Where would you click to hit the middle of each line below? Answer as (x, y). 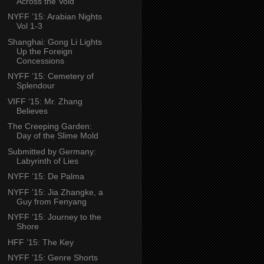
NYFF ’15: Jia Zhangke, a (55, 192)
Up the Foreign (44, 51)
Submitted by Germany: (52, 151)
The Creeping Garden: (49, 126)
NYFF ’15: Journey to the (54, 217)
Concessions (40, 60)
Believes (32, 110)
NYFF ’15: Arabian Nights (55, 17)
